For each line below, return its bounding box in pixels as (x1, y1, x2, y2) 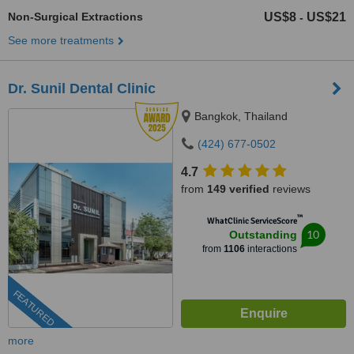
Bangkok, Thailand (194, 110, 288, 122)
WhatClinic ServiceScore (206, 216, 297, 226)
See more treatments (8, 34, 114, 47)
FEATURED (10, 288, 57, 330)
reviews (269, 183, 311, 195)
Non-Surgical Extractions (8, 10, 143, 23)
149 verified (207, 183, 269, 195)
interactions (244, 243, 297, 254)
